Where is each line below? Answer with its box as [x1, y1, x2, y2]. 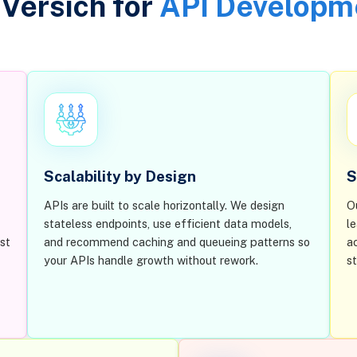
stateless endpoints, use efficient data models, [43, 217, 292, 231]
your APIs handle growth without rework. [43, 253, 258, 268]
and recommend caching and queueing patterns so [43, 235, 310, 249]
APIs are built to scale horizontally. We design [43, 198, 284, 213]
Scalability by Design [43, 167, 196, 185]
